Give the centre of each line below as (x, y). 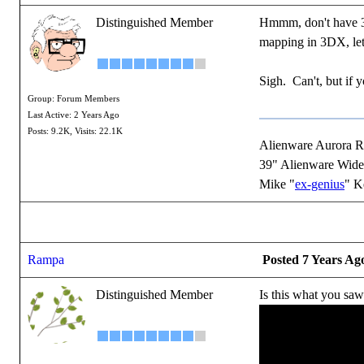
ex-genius (320, 184)
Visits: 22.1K (99, 131)
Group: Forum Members (74, 99)
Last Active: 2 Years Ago (74, 115)
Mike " (277, 184)
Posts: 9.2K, (50, 131)
